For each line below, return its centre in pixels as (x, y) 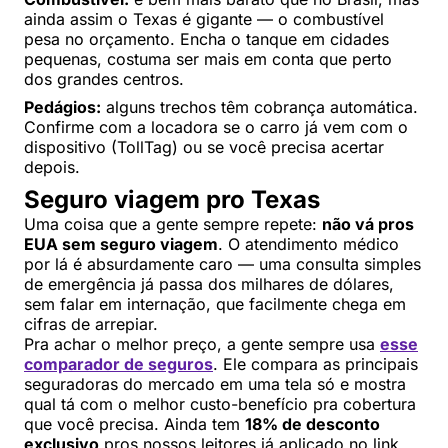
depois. (52, 166)
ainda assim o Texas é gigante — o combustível (204, 18)
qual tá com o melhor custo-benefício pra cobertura (220, 403)
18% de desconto (312, 423)
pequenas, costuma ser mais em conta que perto (208, 58)
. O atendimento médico (308, 243)
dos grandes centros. (104, 78)
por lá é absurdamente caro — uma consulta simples (222, 263)
